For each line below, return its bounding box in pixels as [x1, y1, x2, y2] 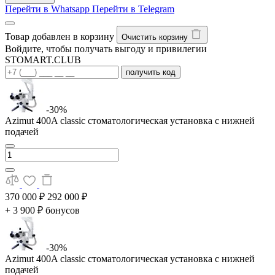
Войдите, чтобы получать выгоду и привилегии [5, 44, 207, 54]
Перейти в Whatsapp [5, 4, 90, 14]
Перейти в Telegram [92, 4, 174, 14]
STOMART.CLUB [5, 55, 81, 65]
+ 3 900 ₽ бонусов [5, 205, 80, 215]
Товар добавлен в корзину [5, 31, 114, 42]
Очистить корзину [122, 33, 188, 42]
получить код [163, 68, 176, 77]
